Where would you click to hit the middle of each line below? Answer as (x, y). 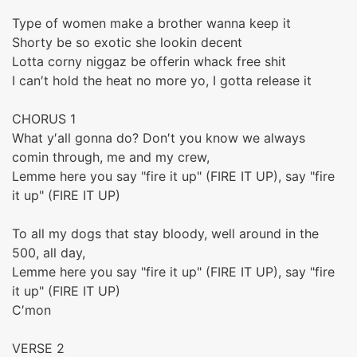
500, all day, (49, 253)
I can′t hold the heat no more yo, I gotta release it (162, 80)
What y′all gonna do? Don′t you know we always (159, 138)
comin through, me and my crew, (111, 157)
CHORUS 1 (44, 119)
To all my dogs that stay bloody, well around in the (165, 233)
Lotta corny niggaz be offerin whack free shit (149, 61)
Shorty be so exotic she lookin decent (127, 42)
